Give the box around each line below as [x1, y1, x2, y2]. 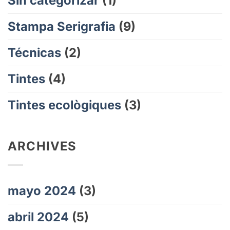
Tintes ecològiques [8, 98, 121, 113]
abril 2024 [8, 209, 69, 224]
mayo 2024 [8, 183, 76, 198]
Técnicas [8, 45, 61, 61]
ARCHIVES [8, 139, 77, 154]
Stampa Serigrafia [8, 19, 116, 34]
